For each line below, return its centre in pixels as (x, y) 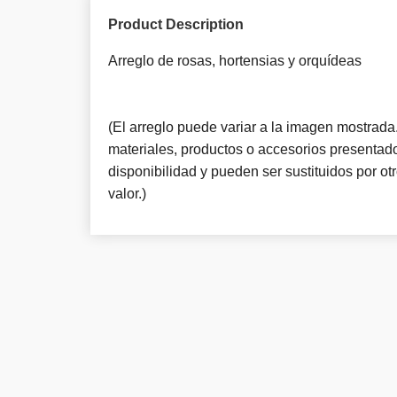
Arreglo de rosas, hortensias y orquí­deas (235, 61)
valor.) (127, 194)
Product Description (176, 25)
